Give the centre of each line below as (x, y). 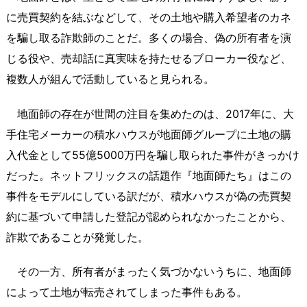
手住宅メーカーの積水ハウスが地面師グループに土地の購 (149, 134)
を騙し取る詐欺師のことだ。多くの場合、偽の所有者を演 (149, 37)
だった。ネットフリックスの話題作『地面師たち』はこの (149, 175)
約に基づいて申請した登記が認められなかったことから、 (149, 216)
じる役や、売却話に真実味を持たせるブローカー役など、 (149, 58)
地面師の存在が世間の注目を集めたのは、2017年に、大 (150, 113)
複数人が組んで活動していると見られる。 (110, 78)
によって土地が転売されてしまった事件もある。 (127, 292)
